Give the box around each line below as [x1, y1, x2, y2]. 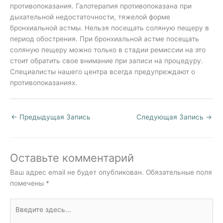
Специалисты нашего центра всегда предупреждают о [10, 68, 195, 76]
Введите [9, 200, 37, 208]
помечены [10, 179, 46, 187]
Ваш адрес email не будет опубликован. [10, 168, 144, 176]
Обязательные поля [146, 168, 212, 176]
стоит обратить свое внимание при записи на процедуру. [10, 57, 203, 65]
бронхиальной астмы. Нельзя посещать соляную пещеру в [10, 24, 209, 32]
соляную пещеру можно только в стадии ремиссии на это [10, 46, 206, 54]
